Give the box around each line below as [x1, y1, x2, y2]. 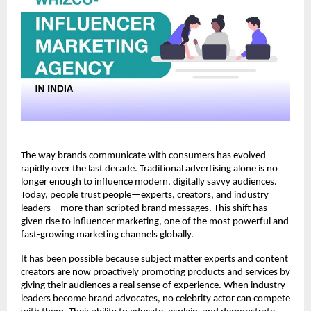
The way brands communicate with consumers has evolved [21, 150, 266, 161]
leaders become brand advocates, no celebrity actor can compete [21, 293, 290, 304]
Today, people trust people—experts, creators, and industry [21, 190, 269, 201]
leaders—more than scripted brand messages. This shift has [21, 203, 267, 214]
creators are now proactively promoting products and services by [21, 267, 290, 278]
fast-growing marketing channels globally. [21, 229, 194, 240]
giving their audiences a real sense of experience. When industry [21, 280, 285, 291]
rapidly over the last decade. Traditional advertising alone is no [21, 163, 278, 174]
